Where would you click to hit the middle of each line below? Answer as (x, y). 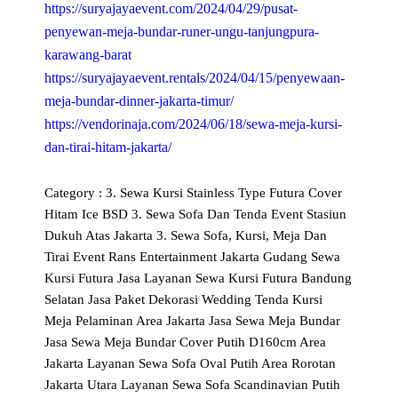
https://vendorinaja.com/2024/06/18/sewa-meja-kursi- (194, 123)
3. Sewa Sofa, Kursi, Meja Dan (242, 236)
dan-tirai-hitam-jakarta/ (108, 147)
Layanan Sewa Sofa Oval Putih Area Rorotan (212, 364)
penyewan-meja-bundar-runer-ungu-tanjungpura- (182, 31)
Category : (74, 193)
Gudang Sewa (302, 257)
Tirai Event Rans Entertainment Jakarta (154, 257)
